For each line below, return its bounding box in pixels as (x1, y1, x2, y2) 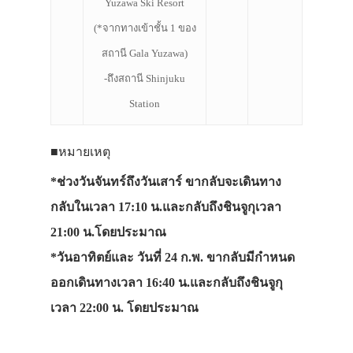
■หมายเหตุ (50, 145, 110, 159)
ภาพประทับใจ (203, 95, 346, 123)
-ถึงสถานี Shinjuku (104, 72, 185, 85)
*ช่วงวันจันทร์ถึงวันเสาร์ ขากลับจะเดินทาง (50, 175, 281, 189)
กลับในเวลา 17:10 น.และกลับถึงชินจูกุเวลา (50, 200, 281, 214)
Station (129, 98, 160, 110)
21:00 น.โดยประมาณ (50, 225, 166, 240)
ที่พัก (203, 2, 250, 31)
